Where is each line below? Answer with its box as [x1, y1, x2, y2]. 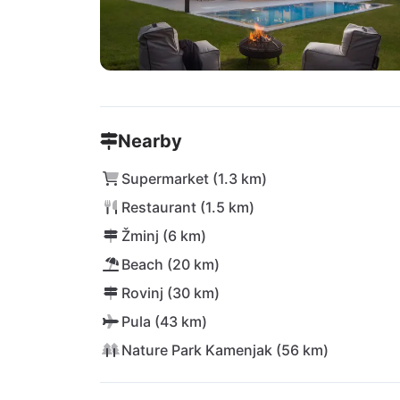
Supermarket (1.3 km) [121, 170, 267, 187]
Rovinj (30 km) [121, 284, 220, 302]
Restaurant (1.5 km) [121, 198, 254, 216]
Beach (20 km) [121, 255, 220, 273]
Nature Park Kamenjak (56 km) [121, 341, 329, 359]
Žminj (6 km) [121, 227, 206, 245]
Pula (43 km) [121, 312, 207, 330]
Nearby [118, 130, 182, 152]
